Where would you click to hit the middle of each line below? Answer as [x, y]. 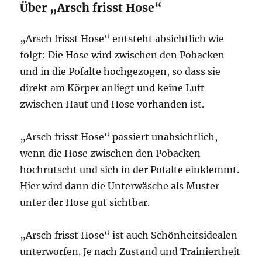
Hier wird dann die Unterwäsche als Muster [120, 186]
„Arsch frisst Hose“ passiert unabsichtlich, [119, 137]
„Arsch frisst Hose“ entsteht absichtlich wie [122, 39]
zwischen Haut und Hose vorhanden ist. [112, 104]
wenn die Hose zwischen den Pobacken [111, 153]
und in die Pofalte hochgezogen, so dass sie [120, 71]
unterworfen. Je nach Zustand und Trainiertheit [130, 251]
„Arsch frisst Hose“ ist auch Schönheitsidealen [129, 235]
